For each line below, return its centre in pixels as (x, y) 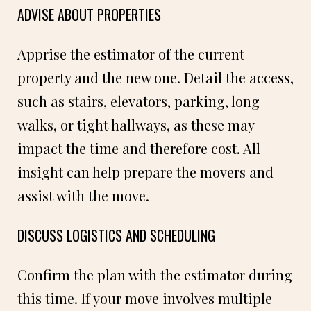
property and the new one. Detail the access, (155, 77)
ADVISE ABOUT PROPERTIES (89, 14)
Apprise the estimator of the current (131, 53)
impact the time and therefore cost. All (139, 148)
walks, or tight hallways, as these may (136, 124)
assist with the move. (83, 195)
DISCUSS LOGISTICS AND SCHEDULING (116, 235)
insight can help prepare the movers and (145, 171)
